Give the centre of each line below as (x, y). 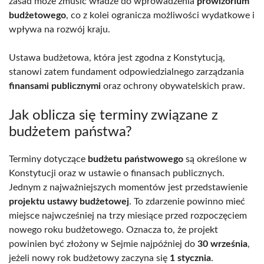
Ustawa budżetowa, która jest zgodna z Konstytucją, (117, 58)
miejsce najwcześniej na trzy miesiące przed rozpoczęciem (128, 216)
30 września (222, 244)
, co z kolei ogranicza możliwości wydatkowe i (160, 16)
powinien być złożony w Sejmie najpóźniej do (103, 244)
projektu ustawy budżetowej (69, 202)
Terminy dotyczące (48, 159)
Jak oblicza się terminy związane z (113, 116)
